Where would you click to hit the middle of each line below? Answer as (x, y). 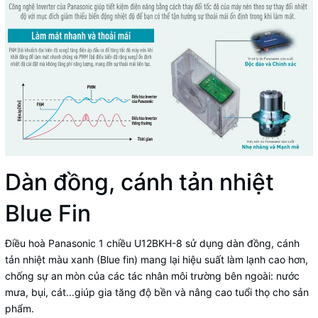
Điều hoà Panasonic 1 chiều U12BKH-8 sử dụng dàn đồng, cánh (152, 243)
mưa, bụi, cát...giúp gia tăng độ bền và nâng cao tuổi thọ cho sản (157, 292)
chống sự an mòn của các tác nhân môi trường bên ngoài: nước (152, 275)
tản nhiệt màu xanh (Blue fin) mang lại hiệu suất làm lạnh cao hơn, (157, 259)
